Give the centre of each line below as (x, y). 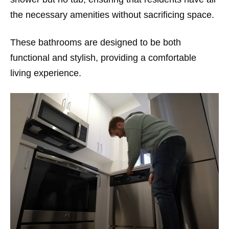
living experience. (46, 73)
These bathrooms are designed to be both (96, 43)
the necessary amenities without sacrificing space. (112, 15)
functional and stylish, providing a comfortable (103, 58)
